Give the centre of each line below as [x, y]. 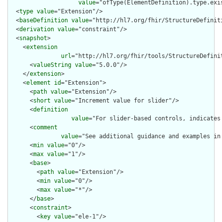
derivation [37, 29]
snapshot [33, 38]
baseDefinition [44, 21]
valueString [52, 65]
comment [45, 128]
